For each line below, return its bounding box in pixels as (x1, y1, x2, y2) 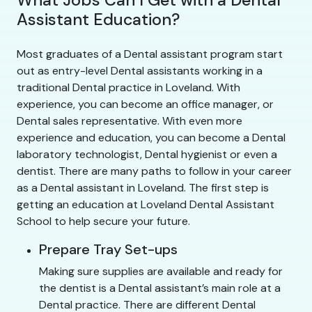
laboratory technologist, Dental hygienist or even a (17, 146, 277, 162)
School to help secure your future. (17, 213, 190, 228)
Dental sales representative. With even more (17, 113, 242, 128)
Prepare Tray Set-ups (39, 240, 178, 258)
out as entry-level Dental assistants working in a (17, 63, 263, 78)
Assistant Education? (17, 8, 180, 30)
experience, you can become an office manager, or (17, 96, 274, 111)
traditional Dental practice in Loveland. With (17, 79, 240, 95)
